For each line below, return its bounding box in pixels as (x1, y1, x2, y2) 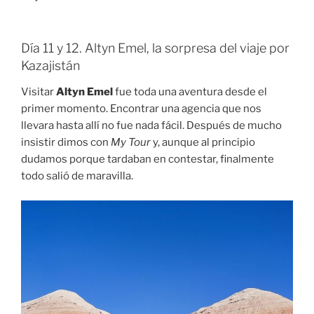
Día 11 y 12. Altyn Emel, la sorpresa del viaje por (21, 40, 289, 55)
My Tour (111, 136, 151, 149)
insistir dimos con (21, 136, 111, 149)
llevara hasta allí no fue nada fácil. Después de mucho (21, 119, 282, 132)
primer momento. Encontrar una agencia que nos (21, 102, 261, 116)
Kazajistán (21, 57, 80, 73)
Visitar (21, 86, 56, 99)
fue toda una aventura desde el (113, 86, 267, 99)
